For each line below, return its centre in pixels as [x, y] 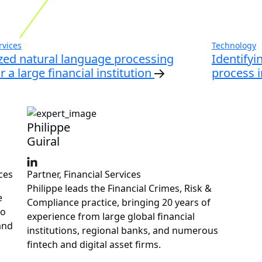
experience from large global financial [111, 217]
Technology [234, 45]
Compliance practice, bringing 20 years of [119, 203]
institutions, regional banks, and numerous [123, 231]
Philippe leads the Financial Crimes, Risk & [119, 189]
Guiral [43, 142]
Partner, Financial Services [84, 175]
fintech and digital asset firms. [94, 245]
